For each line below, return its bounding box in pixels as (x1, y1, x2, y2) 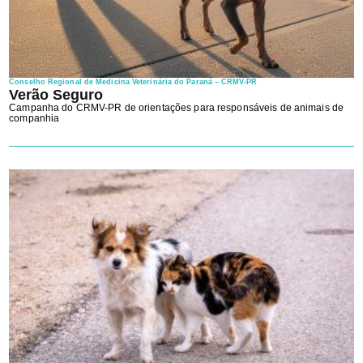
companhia (9, 112, 60, 124)
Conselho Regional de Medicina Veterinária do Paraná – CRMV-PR (9, 77, 257, 86)
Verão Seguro (9, 85, 104, 103)
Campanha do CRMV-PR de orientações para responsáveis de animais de (9, 101, 344, 113)
